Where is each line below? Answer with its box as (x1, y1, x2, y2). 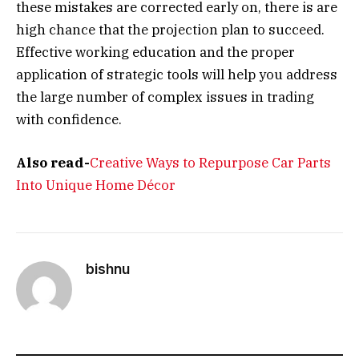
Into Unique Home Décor (16, 176, 175, 195)
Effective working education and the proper (16, 42, 295, 61)
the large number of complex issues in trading (16, 87, 314, 106)
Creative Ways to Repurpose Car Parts (90, 154, 331, 172)
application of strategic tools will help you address (16, 65, 337, 83)
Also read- (16, 154, 90, 172)
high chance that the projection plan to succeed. (16, 20, 325, 38)
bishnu (86, 261, 130, 278)
